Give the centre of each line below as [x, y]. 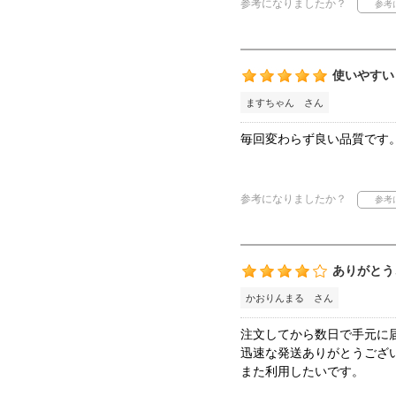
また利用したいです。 [302, 372]
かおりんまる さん [289, 298]
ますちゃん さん [285, 103]
